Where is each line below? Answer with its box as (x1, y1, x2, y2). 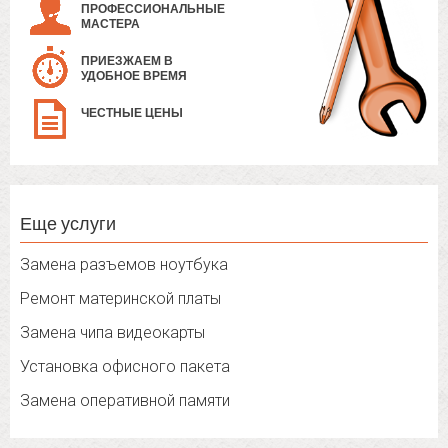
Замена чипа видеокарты (20, 323, 205, 343)
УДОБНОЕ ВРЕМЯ (81, 69, 187, 84)
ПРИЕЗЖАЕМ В (81, 54, 173, 69)
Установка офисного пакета (20, 357, 230, 377)
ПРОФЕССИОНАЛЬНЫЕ (81, 2, 225, 17)
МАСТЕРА (81, 17, 140, 32)
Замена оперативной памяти (20, 391, 230, 411)
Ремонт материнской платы (20, 289, 221, 309)
